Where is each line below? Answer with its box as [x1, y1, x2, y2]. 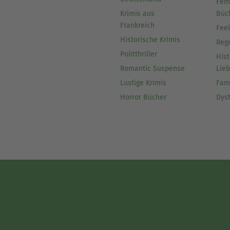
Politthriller [120, 50, 157, 59]
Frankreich [120, 21, 155, 30]
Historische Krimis [120, 35, 180, 45]
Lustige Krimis [120, 79, 166, 88]
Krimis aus [120, 9, 155, 18]
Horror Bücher [120, 93, 166, 102]
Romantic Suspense [120, 64, 185, 73]
